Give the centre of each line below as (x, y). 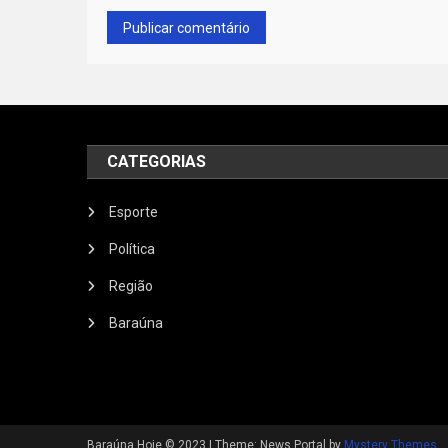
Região (131, 286)
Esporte (134, 212)
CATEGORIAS (157, 162)
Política (132, 249)
